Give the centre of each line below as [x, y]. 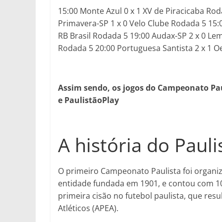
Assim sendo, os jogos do [108, 88]
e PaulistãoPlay [88, 100]
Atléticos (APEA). [88, 208]
